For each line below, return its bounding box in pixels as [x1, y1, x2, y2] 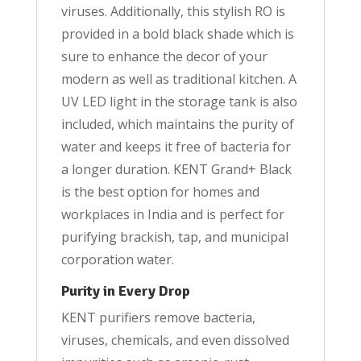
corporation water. [60, 251, 174, 269]
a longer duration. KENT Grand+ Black [60, 160, 292, 179]
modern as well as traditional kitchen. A [60, 70, 297, 89]
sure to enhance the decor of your [60, 48, 268, 66]
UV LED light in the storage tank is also [60, 93, 297, 111]
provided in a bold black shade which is [60, 25, 294, 44]
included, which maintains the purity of [60, 115, 294, 134]
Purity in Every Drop [60, 282, 190, 301]
